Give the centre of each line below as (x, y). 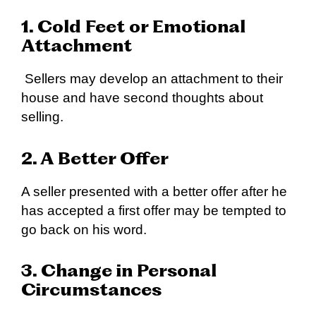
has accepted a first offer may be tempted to (154, 210)
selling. (42, 117)
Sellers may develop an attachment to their (152, 79)
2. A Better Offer (95, 160)
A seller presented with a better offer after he (154, 191)
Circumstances (91, 292)
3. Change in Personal (119, 273)
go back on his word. (84, 229)
